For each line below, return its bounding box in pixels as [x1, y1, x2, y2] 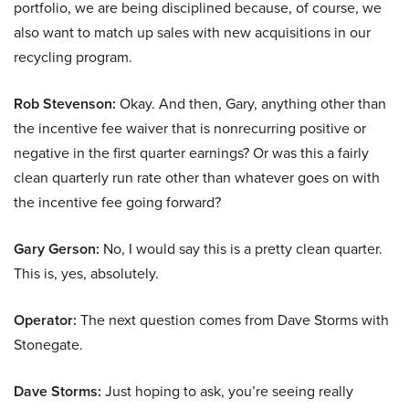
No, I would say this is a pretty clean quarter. [100, 238, 383, 259]
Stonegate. [14, 334, 83, 355]
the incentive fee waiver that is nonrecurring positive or [14, 118, 366, 139]
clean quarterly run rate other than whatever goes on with [14, 167, 380, 188]
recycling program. [14, 47, 132, 68]
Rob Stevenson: [14, 93, 116, 115]
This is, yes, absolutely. [14, 263, 159, 284]
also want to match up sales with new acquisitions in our [14, 22, 371, 43]
